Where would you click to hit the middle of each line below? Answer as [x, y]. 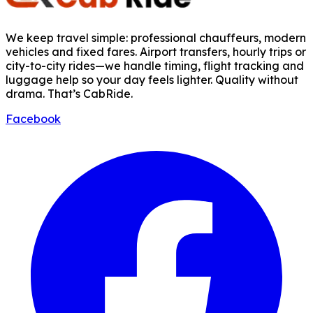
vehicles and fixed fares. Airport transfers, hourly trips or [156, 51]
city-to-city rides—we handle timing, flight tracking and [155, 65]
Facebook [33, 118]
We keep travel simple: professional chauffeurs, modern [156, 37]
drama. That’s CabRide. [69, 93]
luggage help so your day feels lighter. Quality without [152, 79]
